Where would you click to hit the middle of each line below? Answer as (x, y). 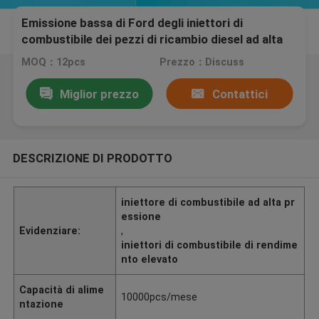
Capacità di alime (62, 289)
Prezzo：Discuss (202, 62)
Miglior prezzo (99, 94)
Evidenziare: (50, 230)
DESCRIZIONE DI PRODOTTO (92, 158)
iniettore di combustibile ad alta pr (208, 202)
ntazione (42, 304)
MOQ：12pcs (54, 62)
